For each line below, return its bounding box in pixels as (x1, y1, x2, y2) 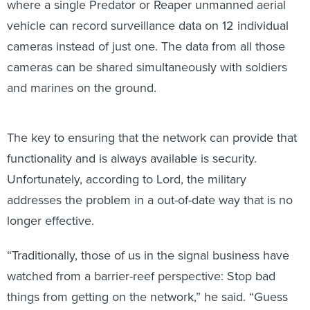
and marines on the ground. (7, 79, 156, 96)
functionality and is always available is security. (7, 149, 257, 167)
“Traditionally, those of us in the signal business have (7, 246, 289, 264)
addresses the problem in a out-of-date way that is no (7, 191, 293, 208)
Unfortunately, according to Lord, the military (7, 170, 246, 188)
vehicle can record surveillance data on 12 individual (7, 17, 289, 34)
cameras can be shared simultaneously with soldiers (7, 58, 287, 75)
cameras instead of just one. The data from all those (7, 37, 285, 55)
